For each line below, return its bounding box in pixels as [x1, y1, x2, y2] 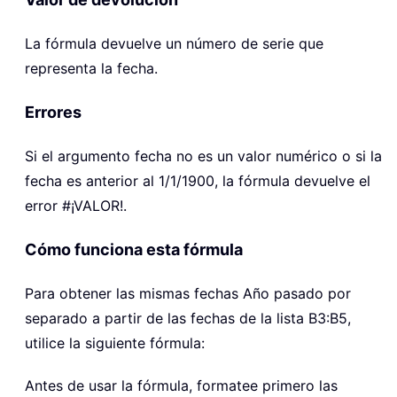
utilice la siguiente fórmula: [25, 334, 205, 353]
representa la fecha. [25, 59, 158, 78]
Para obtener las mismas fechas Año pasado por [25, 284, 351, 303]
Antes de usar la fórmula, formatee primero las [25, 377, 338, 395]
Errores [25, 103, 82, 122]
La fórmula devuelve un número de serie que [25, 35, 323, 53]
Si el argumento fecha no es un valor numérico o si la [25, 147, 382, 166]
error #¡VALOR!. [25, 197, 127, 215]
